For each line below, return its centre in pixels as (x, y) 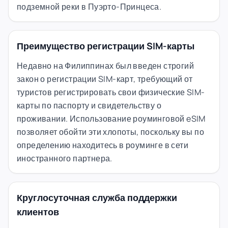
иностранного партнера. (65, 158)
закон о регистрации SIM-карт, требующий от (105, 79)
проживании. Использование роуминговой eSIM (111, 118)
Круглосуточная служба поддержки (97, 197)
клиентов (38, 211)
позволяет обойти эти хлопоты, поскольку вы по (110, 132)
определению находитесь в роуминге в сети (103, 145)
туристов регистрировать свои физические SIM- (111, 92)
